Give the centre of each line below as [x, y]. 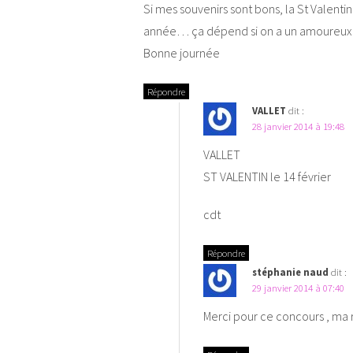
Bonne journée [182, 52]
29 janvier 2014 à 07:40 [298, 287]
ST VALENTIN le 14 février [267, 176]
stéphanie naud [290, 271]
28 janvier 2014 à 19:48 [298, 126]
